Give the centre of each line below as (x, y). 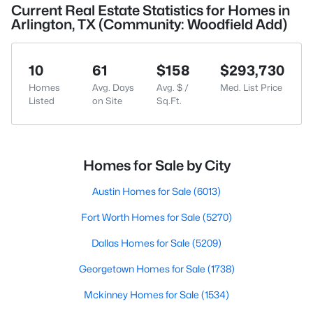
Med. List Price (251, 87)
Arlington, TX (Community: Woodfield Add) (149, 24)
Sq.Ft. (169, 101)
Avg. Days (114, 87)
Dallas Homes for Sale (142, 243)
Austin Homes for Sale (143, 191)
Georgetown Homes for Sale (143, 269)
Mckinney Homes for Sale (143, 294)
